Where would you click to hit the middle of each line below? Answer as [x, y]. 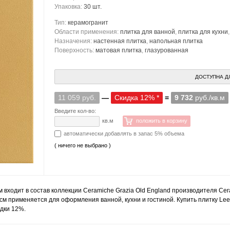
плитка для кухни [203, 32]
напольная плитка [176, 41]
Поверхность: [75, 50]
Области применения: [87, 32]
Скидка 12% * [137, 98]
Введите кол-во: [75, 111]
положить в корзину [162, 121]
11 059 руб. [77, 98]
